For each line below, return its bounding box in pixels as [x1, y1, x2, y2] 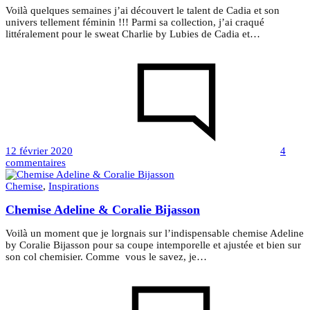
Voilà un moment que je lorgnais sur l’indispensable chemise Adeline [6, 227, 304, 239]
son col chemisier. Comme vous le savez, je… [6, 250, 207, 262]
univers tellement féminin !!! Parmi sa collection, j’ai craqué [6, 16, 264, 28]
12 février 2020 [6, 145, 73, 156]
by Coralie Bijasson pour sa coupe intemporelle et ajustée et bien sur [6, 239, 301, 250]
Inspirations [48, 180, 99, 192]
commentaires [6, 156, 66, 168]
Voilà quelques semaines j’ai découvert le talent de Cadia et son [6, 4, 280, 16]
